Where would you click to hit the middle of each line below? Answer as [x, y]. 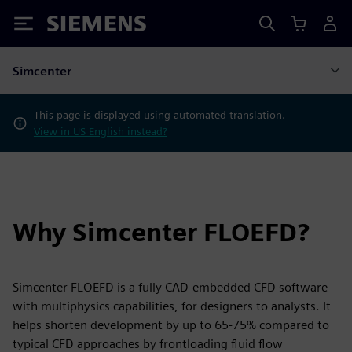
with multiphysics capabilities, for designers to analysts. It [172, 306]
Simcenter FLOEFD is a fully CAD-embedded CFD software [170, 287]
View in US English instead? [100, 131]
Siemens [73, 26]
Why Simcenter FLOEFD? [161, 232]
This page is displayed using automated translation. [159, 115]
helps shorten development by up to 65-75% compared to [171, 325]
